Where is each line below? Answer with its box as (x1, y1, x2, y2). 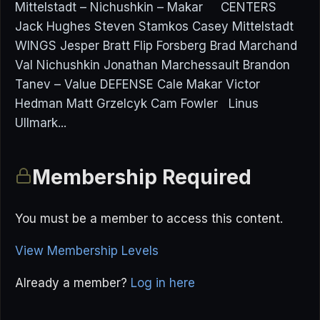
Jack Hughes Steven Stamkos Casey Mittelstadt (15, 19, 294, 34)
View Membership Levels (15, 244, 159, 259)
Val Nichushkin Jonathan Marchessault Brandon (15, 58, 290, 72)
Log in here (131, 276, 195, 291)
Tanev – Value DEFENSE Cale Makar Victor (15, 77, 260, 91)
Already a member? (15, 276, 131, 291)
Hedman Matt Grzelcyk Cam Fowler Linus (15, 96, 259, 111)
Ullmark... (15, 116, 66, 130)
